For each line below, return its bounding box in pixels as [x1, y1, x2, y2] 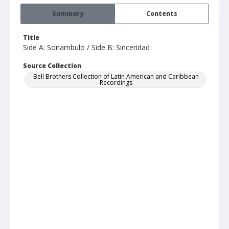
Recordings [100, 78, 132, 87]
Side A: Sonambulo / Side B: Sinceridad [23, 42, 150, 53]
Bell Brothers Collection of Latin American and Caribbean [33, 72, 199, 81]
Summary [52, 9, 83, 18]
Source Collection [23, 61, 81, 71]
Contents [146, 9, 177, 18]
